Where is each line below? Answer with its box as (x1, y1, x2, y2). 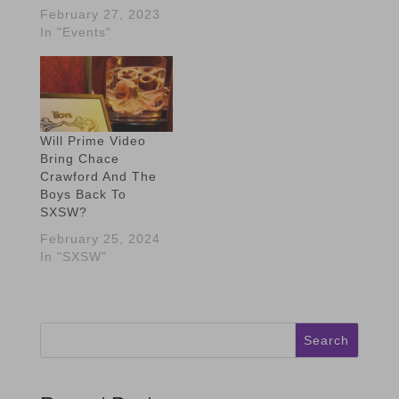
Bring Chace (39, 151, 119, 166)
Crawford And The (39, 168, 157, 183)
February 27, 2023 (39, 6, 160, 21)
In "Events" (39, 24, 111, 39)
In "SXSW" (39, 248, 107, 264)
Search (304, 332, 350, 347)
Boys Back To (39, 186, 126, 201)
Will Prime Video (39, 133, 146, 148)
